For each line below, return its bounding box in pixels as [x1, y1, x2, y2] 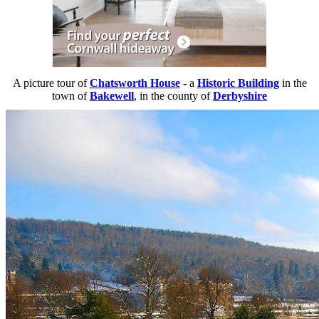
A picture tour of [12, 77, 90, 90]
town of [52, 90, 90, 103]
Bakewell [90, 90, 134, 103]
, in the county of [134, 90, 213, 103]
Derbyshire [213, 90, 267, 103]
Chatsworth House [89, 77, 180, 90]
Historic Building [197, 77, 279, 90]
